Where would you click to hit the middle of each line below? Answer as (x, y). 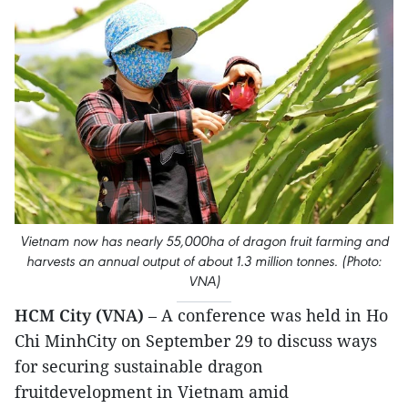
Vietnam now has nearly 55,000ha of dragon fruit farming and (204, 240)
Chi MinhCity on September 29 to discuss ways (196, 340)
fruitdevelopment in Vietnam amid (152, 391)
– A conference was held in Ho (268, 315)
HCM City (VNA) (82, 315)
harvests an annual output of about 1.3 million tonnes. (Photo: (204, 260)
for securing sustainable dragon (139, 366)
